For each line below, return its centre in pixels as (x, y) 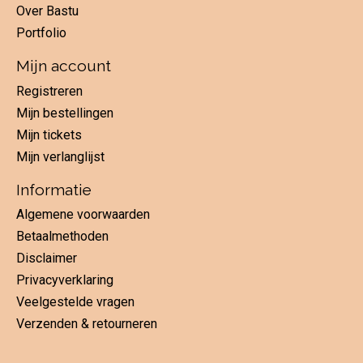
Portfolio (41, 33)
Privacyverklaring (65, 280)
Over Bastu (47, 11)
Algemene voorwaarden (83, 215)
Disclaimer (47, 258)
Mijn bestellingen (65, 113)
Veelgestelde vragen (75, 302)
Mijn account (64, 66)
